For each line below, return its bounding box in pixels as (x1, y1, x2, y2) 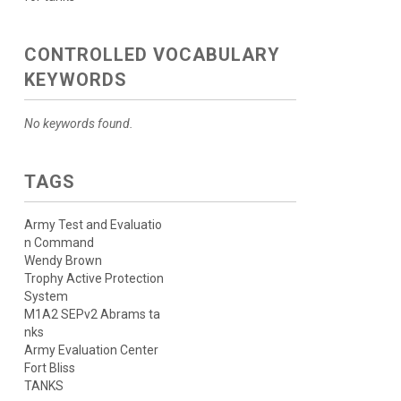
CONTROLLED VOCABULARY (23, 44, 280, 65)
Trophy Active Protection (23, 271, 164, 286)
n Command (23, 235, 94, 250)
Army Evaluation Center (23, 343, 158, 357)
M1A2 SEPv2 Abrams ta (23, 307, 160, 321)
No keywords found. (23, 116, 133, 131)
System (23, 289, 68, 303)
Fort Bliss (23, 361, 75, 375)
